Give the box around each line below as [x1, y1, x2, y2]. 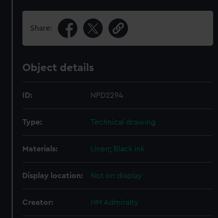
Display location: [22, 172, 83, 180]
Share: [30, 24, 53, 32]
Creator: [22, 199, 54, 206]
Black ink [113, 145, 145, 153]
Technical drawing [91, 118, 156, 126]
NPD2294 [91, 91, 124, 99]
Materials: [22, 145, 58, 153]
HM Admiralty [91, 199, 139, 206]
